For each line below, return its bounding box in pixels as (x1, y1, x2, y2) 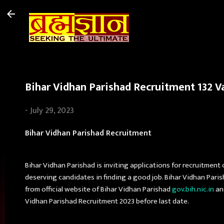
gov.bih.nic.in (172, 183, 214, 196)
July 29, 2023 (30, 103, 74, 117)
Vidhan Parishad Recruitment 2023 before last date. (25, 195, 189, 208)
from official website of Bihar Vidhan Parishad (25, 183, 172, 196)
